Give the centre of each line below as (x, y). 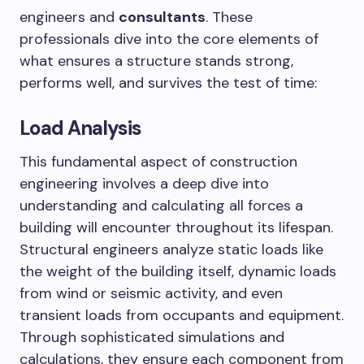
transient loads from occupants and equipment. (182, 315)
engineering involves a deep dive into (144, 184)
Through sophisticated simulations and (152, 337)
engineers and (69, 17)
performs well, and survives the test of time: (168, 83)
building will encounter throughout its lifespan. (176, 227)
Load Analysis (81, 128)
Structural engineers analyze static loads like (171, 249)
